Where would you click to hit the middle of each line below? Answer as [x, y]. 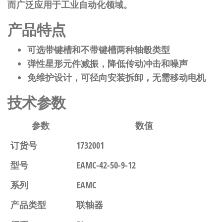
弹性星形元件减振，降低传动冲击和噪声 [108, 63]
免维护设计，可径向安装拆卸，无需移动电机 [116, 77]
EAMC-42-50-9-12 [106, 165]
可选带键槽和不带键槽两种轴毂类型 [99, 50]
